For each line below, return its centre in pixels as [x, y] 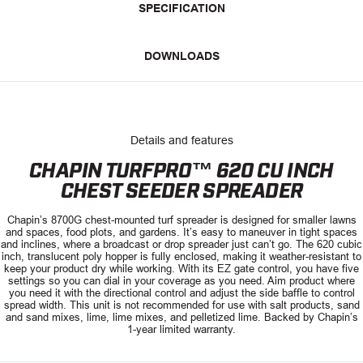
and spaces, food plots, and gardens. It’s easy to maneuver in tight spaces [181, 232]
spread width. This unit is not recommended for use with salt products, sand [181, 305]
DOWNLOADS [181, 56]
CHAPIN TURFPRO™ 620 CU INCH [181, 168]
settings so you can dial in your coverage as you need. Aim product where [181, 280]
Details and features [181, 140]
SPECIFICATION [181, 9]
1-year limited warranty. [181, 329]
